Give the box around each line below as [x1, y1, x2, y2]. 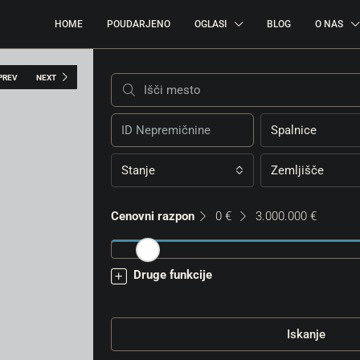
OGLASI [194, 18, 227, 30]
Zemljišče [271, 163, 324, 178]
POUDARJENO [107, 18, 170, 30]
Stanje [121, 163, 155, 178]
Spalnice [271, 123, 317, 137]
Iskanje [287, 327, 325, 342]
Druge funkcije [133, 268, 212, 282]
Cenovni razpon [111, 209, 194, 223]
